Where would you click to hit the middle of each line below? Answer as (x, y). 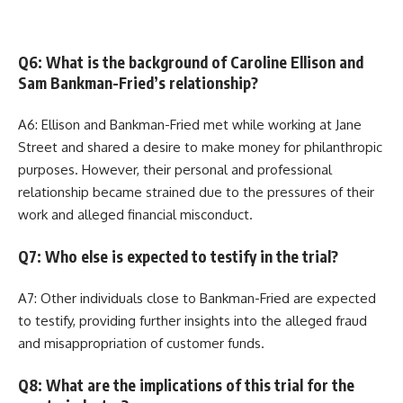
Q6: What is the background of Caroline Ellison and (191, 62)
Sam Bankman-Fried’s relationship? (138, 82)
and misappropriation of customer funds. (141, 344)
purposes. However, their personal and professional (175, 170)
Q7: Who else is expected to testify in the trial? (178, 256)
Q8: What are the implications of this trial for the (186, 385)
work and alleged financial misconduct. (135, 215)
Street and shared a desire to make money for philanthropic (200, 148)
